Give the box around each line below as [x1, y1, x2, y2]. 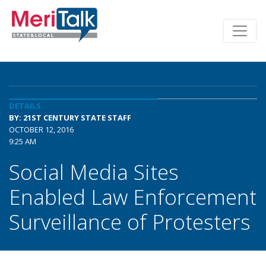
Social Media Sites [9, 157, 179, 186]
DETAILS [9, 100, 41, 111]
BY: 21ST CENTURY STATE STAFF [9, 112, 131, 123]
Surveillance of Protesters [9, 207, 251, 236]
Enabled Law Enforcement [9, 182, 256, 211]
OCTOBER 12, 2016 [9, 124, 74, 135]
